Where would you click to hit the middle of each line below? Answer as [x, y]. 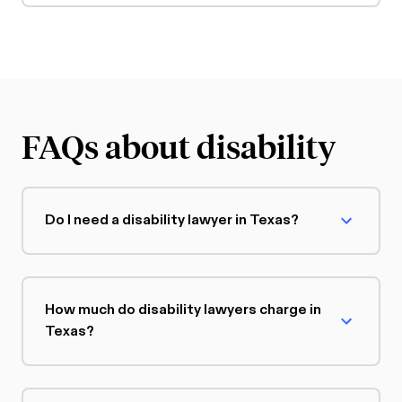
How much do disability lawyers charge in [183, 310]
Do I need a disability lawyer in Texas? [172, 220]
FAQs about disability [179, 145]
